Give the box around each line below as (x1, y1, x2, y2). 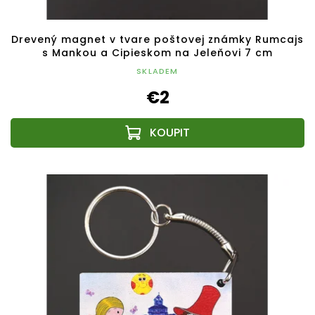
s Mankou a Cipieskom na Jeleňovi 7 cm (42, 45, 273, 60)
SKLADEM (136, 65, 179, 77)
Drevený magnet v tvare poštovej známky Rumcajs (11, 32, 304, 46)
